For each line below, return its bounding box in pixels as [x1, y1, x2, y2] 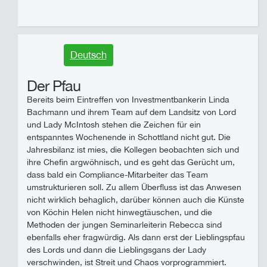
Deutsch [70, 49, 107, 61]
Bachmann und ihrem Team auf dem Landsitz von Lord [27, 107, 236, 117]
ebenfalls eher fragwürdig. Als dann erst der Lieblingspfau [27, 232, 245, 242]
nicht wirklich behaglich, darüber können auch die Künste [27, 195, 244, 204]
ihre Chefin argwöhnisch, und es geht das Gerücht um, [27, 157, 235, 167]
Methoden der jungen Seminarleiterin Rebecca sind [27, 220, 222, 229]
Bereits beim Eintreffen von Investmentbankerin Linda [27, 95, 229, 104]
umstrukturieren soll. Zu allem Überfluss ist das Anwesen [27, 182, 241, 192]
